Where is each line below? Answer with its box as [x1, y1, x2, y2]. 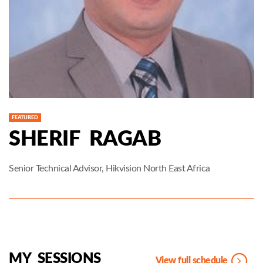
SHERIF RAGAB [9, 128, 161, 150]
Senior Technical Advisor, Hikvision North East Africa [9, 163, 210, 173]
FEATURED [12, 114, 38, 120]
